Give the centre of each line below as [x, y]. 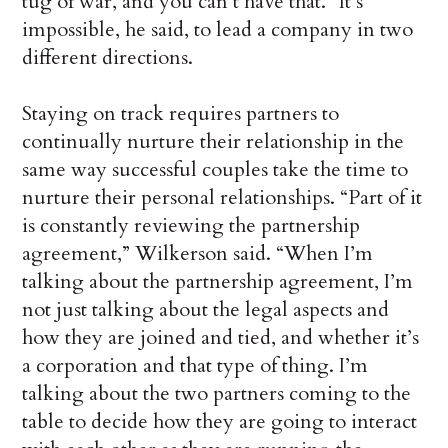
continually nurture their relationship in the [213, 142]
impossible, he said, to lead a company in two [218, 30]
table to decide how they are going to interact [220, 422]
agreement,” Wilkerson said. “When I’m [198, 254]
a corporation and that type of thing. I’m [195, 366]
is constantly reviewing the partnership [191, 226]
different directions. [108, 58]
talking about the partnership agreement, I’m [218, 282]
